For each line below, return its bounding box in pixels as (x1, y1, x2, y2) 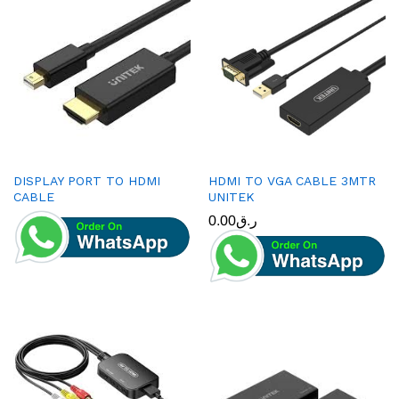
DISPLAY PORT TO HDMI (13, 174, 160, 188)
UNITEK (208, 190, 255, 204)
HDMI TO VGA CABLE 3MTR (208, 174, 376, 188)
